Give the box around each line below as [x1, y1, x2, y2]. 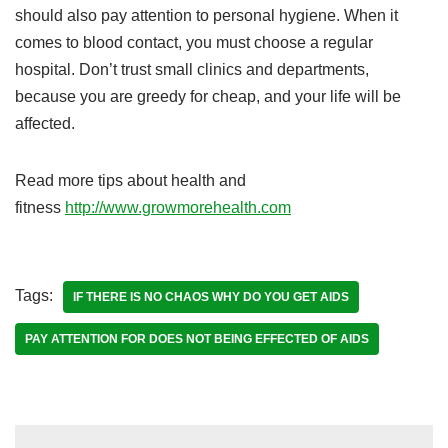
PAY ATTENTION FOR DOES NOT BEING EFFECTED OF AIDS [25, 332, 369, 347]
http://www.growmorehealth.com [65, 199, 291, 217]
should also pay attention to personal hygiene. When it [15, 7, 398, 25]
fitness [15, 199, 65, 217]
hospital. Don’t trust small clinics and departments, [15, 61, 369, 79]
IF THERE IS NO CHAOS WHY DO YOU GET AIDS [73, 290, 349, 305]
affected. [15, 115, 75, 133]
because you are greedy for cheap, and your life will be [15, 88, 401, 106]
